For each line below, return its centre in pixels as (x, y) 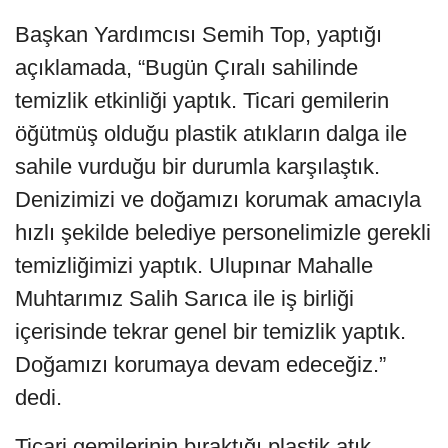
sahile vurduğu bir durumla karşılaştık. (197, 166)
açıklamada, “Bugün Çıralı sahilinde (186, 67)
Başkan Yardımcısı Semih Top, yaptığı (198, 34)
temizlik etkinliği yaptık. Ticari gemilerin (202, 100)
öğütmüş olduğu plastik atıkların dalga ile (211, 133)
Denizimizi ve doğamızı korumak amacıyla (218, 199)
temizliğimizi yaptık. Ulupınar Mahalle (194, 265)
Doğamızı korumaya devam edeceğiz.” (200, 364)
